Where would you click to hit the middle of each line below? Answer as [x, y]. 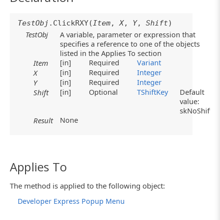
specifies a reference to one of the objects [130, 44]
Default [192, 92]
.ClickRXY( [71, 23]
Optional [107, 92]
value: [190, 101]
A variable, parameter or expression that [128, 35]
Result [43, 121]
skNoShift [199, 111]
